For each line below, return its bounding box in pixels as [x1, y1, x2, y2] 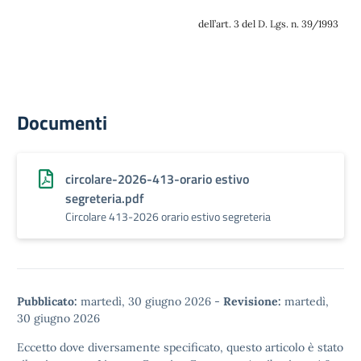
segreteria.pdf [65, 189, 144, 208]
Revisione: [223, 294, 281, 309]
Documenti [17, 108, 107, 137]
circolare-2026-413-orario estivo [65, 169, 249, 189]
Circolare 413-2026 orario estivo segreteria [65, 208, 271, 225]
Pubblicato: [17, 294, 77, 309]
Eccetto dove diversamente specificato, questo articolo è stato [17, 340, 343, 355]
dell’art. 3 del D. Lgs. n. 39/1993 [198, 18, 338, 30]
